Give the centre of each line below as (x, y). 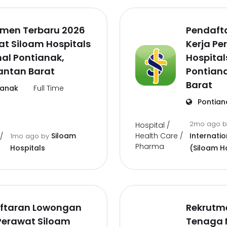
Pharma (150, 146)
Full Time (48, 88)
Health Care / (159, 136)
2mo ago (206, 124)
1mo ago (25, 136)
